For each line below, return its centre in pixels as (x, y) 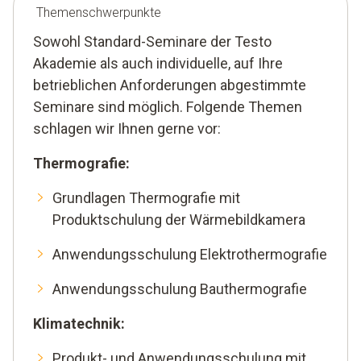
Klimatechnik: (79, 324)
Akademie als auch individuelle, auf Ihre (158, 64)
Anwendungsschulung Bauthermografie (180, 289)
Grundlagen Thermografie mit (146, 198)
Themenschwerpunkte (99, 13)
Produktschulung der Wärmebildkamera (179, 220)
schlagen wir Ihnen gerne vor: (127, 129)
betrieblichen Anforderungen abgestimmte (170, 85)
